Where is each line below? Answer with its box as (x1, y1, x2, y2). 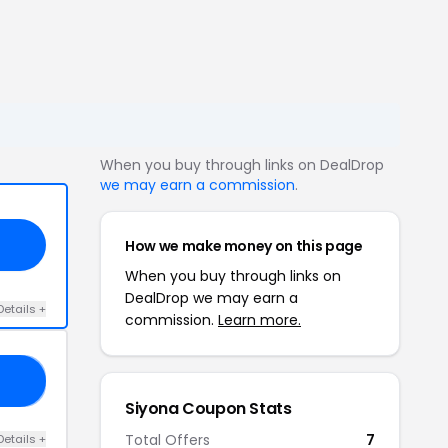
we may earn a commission (100, 175, 295, 195)
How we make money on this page (125, 236, 363, 256)
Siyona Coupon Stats (125, 397, 292, 420)
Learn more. (218, 310, 301, 330)
